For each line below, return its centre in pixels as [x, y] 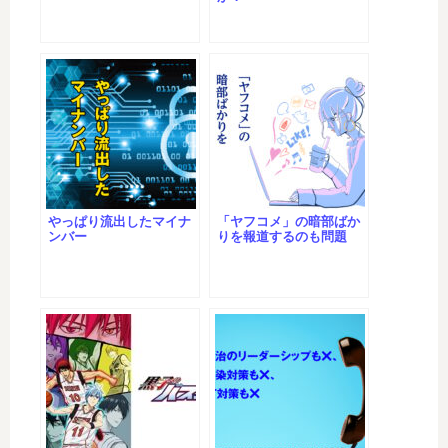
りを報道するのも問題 [282, 237]
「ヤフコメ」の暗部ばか [288, 222]
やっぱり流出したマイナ [119, 222]
